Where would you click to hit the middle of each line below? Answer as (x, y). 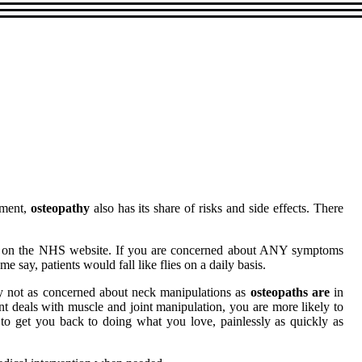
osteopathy (60, 208)
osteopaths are (290, 293)
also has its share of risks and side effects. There (216, 208)
